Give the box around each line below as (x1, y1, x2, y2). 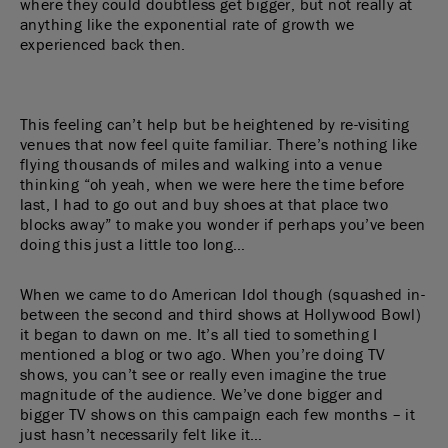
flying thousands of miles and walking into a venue (20, 154, 382, 174)
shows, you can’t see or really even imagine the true (20, 364, 387, 384)
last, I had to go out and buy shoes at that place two (20, 194, 389, 214)
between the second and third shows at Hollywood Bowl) (20, 304, 422, 324)
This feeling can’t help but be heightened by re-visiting (20, 114, 410, 134)
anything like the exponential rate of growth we (20, 14, 355, 34)
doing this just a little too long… (20, 234, 246, 254)
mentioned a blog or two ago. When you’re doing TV (20, 344, 386, 364)
